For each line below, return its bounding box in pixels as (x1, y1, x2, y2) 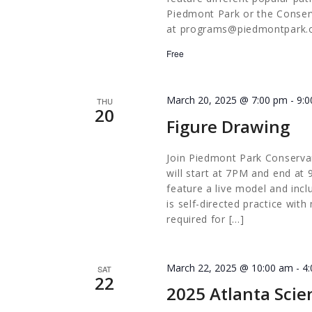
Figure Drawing (166, 115, 290, 139)
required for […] (166, 212, 244, 226)
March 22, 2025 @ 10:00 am (166, 261, 294, 275)
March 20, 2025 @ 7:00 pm (166, 93, 288, 107)
